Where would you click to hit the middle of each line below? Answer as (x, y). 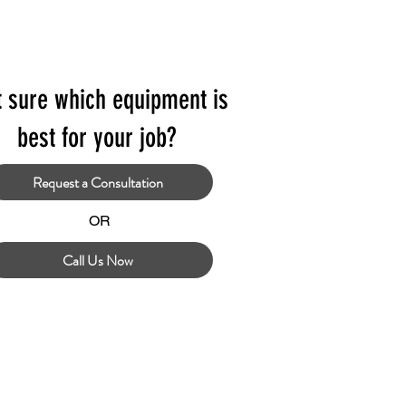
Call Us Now (98, 260)
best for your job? (100, 138)
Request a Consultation (98, 182)
